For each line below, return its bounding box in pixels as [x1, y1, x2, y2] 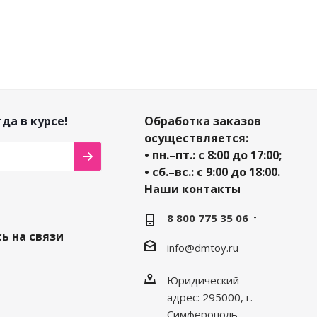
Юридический [166, 272, 239, 287]
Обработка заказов [144, 113, 261, 129]
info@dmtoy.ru [166, 240, 238, 255]
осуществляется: [144, 130, 248, 146]
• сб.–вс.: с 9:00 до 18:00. [144, 164, 280, 180]
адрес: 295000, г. [166, 289, 253, 304]
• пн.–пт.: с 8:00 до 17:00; [144, 147, 282, 163]
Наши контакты [144, 181, 241, 197]
